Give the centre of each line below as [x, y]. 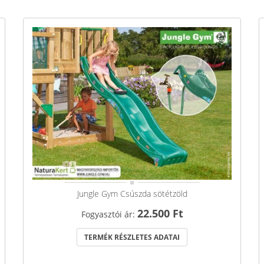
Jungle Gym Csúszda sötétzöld [132, 194]
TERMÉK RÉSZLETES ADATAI [132, 237]
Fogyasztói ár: [109, 214]
